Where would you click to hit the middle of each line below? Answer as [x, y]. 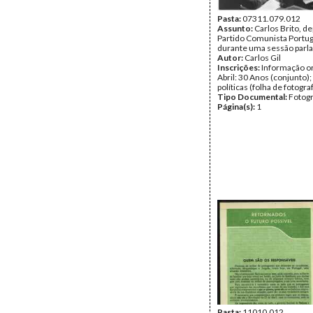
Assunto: [236, 28]
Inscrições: [239, 67]
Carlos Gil [263, 58]
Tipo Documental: [253, 97]
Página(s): [237, 107]
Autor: [231, 58]
